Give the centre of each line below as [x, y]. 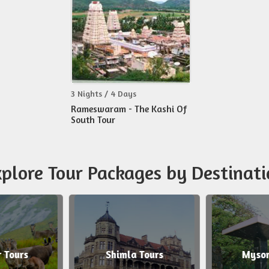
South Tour [93, 120]
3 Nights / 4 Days [103, 93]
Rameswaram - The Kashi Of [128, 109]
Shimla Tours [135, 254]
